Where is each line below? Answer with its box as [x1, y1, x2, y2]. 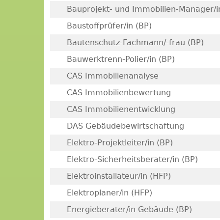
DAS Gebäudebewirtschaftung [66, 121, 184, 131]
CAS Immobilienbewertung [66, 88, 171, 97]
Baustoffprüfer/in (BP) [66, 21, 152, 30]
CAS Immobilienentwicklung [66, 105, 175, 114]
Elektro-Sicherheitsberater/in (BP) [66, 155, 198, 164]
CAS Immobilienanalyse [66, 71, 159, 81]
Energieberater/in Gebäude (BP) [66, 205, 192, 214]
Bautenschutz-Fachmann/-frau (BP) [66, 38, 204, 47]
